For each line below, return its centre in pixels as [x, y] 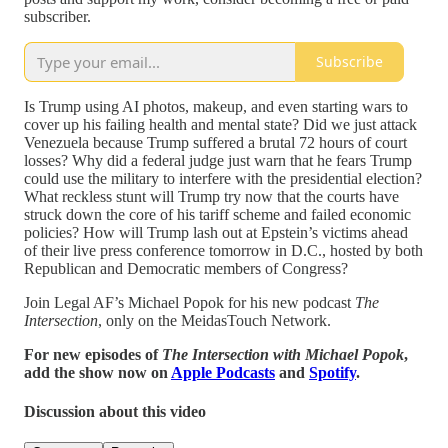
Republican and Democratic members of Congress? [186, 268]
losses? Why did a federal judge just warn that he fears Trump [218, 160]
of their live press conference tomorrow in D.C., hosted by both [223, 250]
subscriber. [57, 16]
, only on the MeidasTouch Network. [214, 320]
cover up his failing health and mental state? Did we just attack [220, 124]
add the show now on [97, 372]
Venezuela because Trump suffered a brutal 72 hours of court [215, 142]
